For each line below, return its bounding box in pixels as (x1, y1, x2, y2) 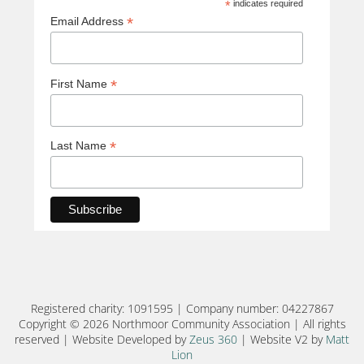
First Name (50, 76, 110, 90)
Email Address (50, 14, 127, 28)
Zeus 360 (189, 331, 237, 348)
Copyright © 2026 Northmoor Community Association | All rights (18, 316, 346, 332)
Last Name (50, 139, 110, 153)
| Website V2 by (237, 331, 326, 348)
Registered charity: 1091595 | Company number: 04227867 (30, 301, 334, 317)
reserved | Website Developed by (15, 331, 189, 348)
